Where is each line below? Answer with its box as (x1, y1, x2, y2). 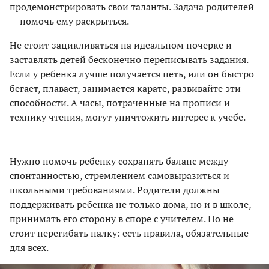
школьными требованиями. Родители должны (10, 183, 220, 196)
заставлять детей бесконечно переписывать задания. (10, 52, 248, 66)
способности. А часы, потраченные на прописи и (10, 95, 230, 109)
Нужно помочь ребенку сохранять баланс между (10, 154, 228, 168)
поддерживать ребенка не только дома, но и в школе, (10, 197, 251, 211)
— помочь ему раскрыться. (10, 14, 129, 28)
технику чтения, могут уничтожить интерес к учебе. (10, 110, 246, 124)
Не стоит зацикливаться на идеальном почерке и (10, 38, 232, 52)
